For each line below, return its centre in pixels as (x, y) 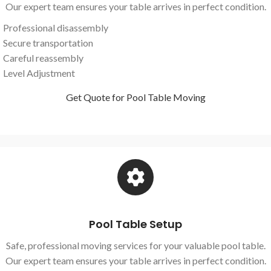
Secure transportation (48, 42)
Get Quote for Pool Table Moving (135, 97)
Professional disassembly (56, 27)
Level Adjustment (39, 73)
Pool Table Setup (135, 224)
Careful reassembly (43, 57)
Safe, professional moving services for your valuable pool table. (135, 245)
